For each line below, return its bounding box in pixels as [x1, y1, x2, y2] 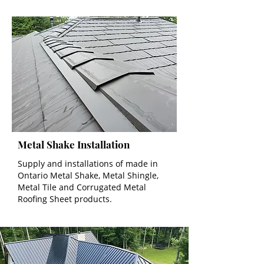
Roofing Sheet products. [18, 193, 112, 204]
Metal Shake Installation [18, 138, 130, 151]
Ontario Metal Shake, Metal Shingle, [18, 170, 159, 181]
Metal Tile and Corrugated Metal [18, 181, 146, 193]
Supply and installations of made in [18, 158, 158, 169]
